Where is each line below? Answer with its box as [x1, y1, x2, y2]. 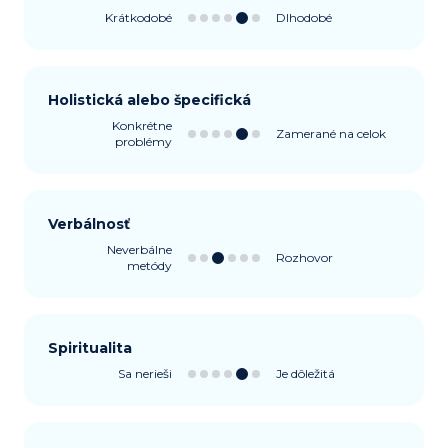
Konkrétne [112, 118, 172, 133]
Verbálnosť [48, 215, 130, 233]
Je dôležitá [276, 366, 335, 381]
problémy [115, 134, 172, 149]
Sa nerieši [118, 366, 172, 381]
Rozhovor [276, 250, 333, 265]
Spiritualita [48, 339, 132, 357]
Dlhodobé [276, 10, 332, 25]
